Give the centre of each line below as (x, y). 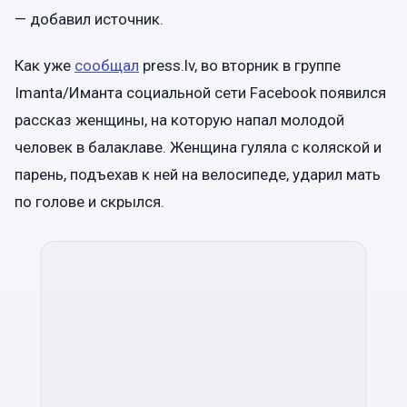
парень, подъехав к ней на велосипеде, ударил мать (198, 175)
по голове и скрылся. (89, 202)
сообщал (107, 66)
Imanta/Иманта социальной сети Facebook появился (200, 93)
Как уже (45, 66)
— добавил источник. (89, 19)
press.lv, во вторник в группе (240, 66)
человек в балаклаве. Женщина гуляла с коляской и (198, 148)
